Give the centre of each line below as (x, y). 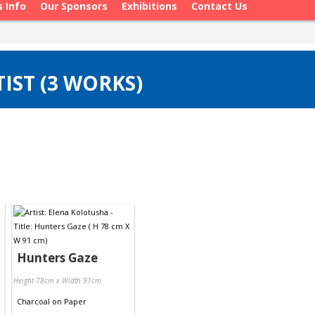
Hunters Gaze (57, 258)
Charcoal (33, 301)
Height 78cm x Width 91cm (57, 281)
